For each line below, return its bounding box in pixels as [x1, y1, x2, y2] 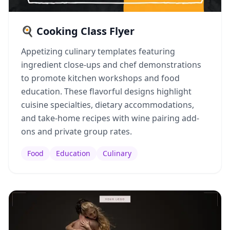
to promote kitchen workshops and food [21, 72, 180, 84]
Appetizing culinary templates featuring [21, 45, 175, 57]
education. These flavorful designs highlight [21, 85, 191, 97]
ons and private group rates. [21, 125, 132, 137]
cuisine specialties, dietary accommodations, [21, 99, 194, 110]
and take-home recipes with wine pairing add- [21, 112, 199, 124]
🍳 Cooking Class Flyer [21, 24, 135, 38]
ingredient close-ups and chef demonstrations [21, 59, 201, 70]
